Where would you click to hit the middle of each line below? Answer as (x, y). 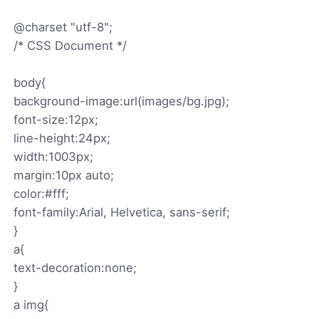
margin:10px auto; (64, 175)
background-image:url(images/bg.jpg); (122, 101)
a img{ (31, 304)
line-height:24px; (62, 138)
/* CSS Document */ (70, 45)
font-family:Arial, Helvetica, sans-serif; (122, 212)
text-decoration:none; (75, 267)
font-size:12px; (56, 119)
